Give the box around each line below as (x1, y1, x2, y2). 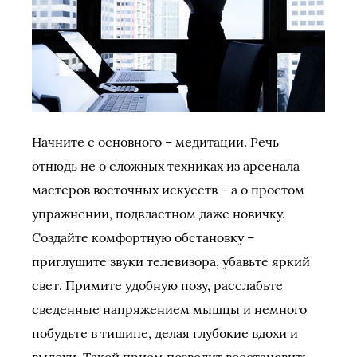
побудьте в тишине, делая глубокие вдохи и (32, 325, 298, 342)
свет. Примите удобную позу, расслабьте (32, 277, 283, 294)
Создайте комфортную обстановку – (32, 229, 254, 246)
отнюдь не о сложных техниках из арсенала (32, 158, 300, 175)
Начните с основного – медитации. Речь (32, 134, 279, 151)
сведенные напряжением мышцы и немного (32, 301, 307, 318)
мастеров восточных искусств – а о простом (32, 182, 304, 198)
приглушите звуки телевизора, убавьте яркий (32, 253, 310, 270)
